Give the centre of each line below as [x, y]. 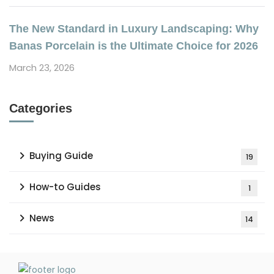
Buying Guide [61, 156]
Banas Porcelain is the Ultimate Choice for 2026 [134, 46]
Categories [41, 108]
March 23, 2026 [42, 68]
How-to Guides [65, 187]
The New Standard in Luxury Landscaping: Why [134, 29]
